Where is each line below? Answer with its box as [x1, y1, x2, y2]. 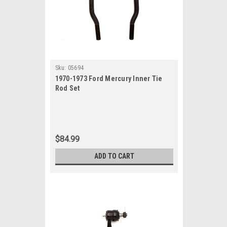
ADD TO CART [94, 152, 134, 160]
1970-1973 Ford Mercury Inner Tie [55, 74, 163, 83]
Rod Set [55, 84, 80, 92]
